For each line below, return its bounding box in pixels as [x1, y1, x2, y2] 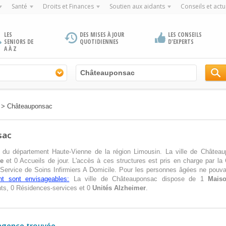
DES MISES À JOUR [80, 30, 125, 39]
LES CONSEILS [167, 30, 202, 39]
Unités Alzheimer [92, 184, 146, 192]
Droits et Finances [42, 2, 94, 11]
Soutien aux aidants [109, 2, 165, 11]
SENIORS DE [4, 37, 33, 46]
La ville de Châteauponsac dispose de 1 [69, 175, 208, 183]
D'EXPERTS [167, 37, 194, 46]
